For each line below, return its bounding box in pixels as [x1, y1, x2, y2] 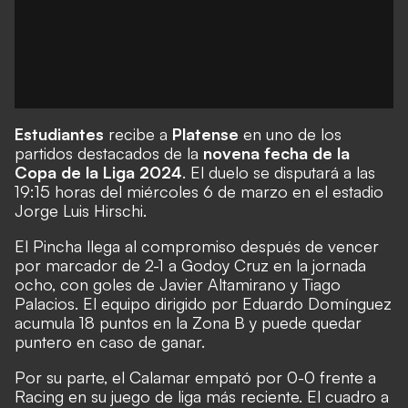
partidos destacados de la [15, 143, 203, 163]
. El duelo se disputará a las [182, 162, 375, 182]
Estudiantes [15, 124, 104, 144]
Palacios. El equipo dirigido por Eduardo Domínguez [15, 293, 392, 313]
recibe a [104, 124, 172, 144]
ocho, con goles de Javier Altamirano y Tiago [15, 274, 341, 294]
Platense [172, 124, 239, 144]
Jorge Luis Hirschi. [15, 200, 147, 220]
